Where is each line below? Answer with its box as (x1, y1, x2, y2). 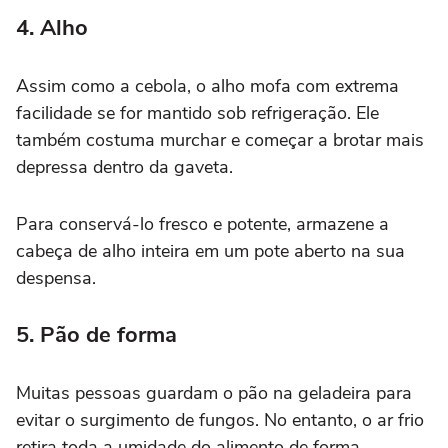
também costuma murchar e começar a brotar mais (16, 127, 424, 152)
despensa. (16, 265, 96, 290)
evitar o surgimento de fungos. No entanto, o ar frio (16, 407, 424, 432)
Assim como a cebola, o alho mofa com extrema (16, 73, 399, 98)
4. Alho (16, 12, 88, 43)
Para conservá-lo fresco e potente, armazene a (16, 211, 389, 236)
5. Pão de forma (16, 319, 177, 350)
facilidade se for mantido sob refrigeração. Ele (16, 100, 379, 125)
